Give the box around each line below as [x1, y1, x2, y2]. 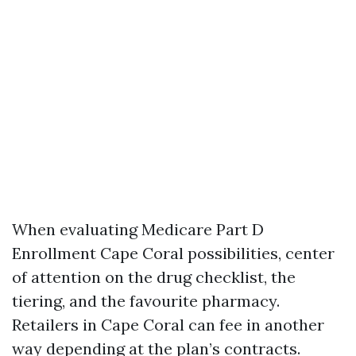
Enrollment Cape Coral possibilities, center [12, 243, 335, 263]
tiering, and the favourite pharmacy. [12, 291, 280, 311]
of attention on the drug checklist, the [12, 267, 296, 287]
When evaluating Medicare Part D [12, 219, 264, 239]
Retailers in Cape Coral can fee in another [12, 315, 324, 335]
